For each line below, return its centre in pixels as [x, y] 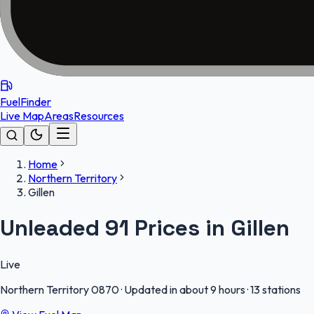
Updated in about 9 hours [185, 289]
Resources [99, 116]
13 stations [275, 289]
